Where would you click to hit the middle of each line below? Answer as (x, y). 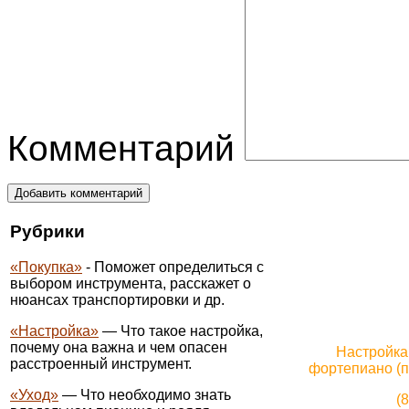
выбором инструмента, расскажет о (131, 283)
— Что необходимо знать (145, 395)
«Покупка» (46, 267)
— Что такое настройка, (181, 331)
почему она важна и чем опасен (119, 347)
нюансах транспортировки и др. (117, 300)
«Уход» (34, 395)
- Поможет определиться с (173, 267)
